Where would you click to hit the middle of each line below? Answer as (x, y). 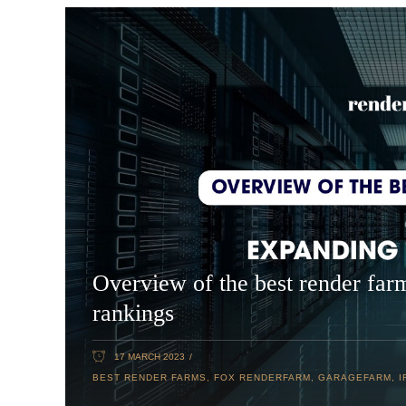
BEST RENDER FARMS (150, 378)
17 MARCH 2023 (150, 357)
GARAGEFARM (355, 378)
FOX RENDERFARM (262, 378)
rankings (133, 314)
